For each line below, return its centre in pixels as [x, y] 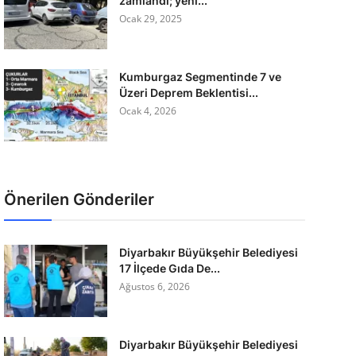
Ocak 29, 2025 [150, 19]
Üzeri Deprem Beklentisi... [188, 93]
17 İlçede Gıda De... [169, 268]
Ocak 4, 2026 [147, 111]
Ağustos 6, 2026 [154, 286]
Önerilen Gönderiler [79, 199]
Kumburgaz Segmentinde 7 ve [200, 77]
